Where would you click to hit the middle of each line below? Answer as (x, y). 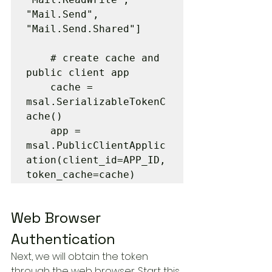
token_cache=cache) (81, 175)
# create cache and (38, 58)
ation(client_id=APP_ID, (96, 160)
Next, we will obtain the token (81, 257)
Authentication (63, 239)
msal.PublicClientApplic (96, 145)
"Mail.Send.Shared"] (84, 29)
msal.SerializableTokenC (96, 102)
